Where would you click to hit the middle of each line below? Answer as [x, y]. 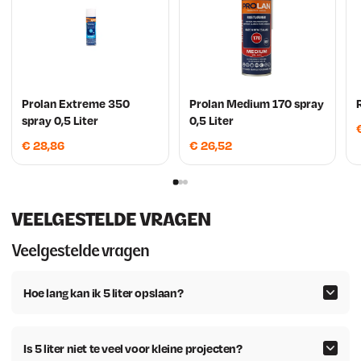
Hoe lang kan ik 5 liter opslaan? [104, 292]
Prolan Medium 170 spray [256, 103]
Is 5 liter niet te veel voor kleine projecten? [133, 348]
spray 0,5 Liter [60, 120]
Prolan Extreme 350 [76, 103]
